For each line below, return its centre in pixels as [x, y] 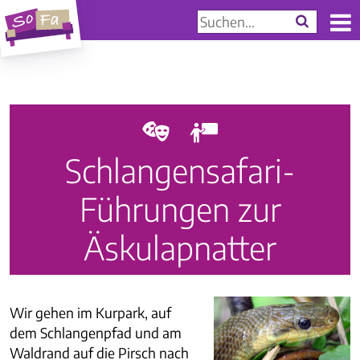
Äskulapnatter [180, 247]
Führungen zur [180, 209]
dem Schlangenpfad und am [96, 332]
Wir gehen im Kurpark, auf [90, 312]
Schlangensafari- [180, 170]
